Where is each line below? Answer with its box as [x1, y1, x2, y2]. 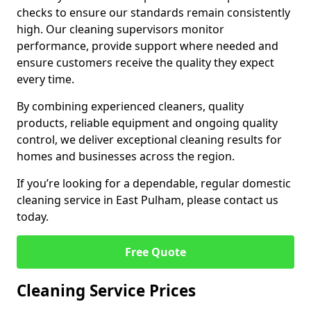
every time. [17, 72, 74, 87]
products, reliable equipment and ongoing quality [17, 115, 278, 131]
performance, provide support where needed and [17, 38, 278, 53]
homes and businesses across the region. [17, 149, 235, 164]
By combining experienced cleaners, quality [17, 99, 244, 114]
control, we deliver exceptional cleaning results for [17, 132, 282, 147]
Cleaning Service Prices [17, 280, 196, 301]
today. [17, 209, 49, 224]
